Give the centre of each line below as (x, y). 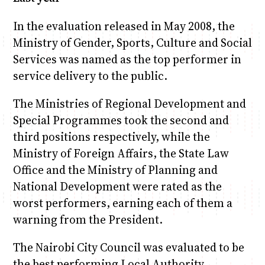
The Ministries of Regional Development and (129, 103)
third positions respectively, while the (111, 136)
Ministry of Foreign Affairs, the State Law (121, 153)
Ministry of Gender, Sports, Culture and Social (132, 42)
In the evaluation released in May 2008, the (124, 26)
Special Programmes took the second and (121, 120)
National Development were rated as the (117, 186)
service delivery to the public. (90, 75)
